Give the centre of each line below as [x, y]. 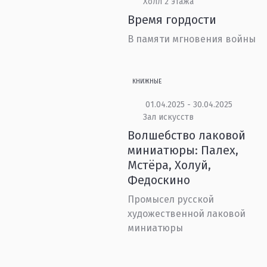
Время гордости [172, 20]
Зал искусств [168, 117]
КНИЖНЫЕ [147, 82]
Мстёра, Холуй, [170, 165]
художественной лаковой [187, 214]
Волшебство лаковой [187, 135]
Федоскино [159, 180]
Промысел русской [171, 199]
